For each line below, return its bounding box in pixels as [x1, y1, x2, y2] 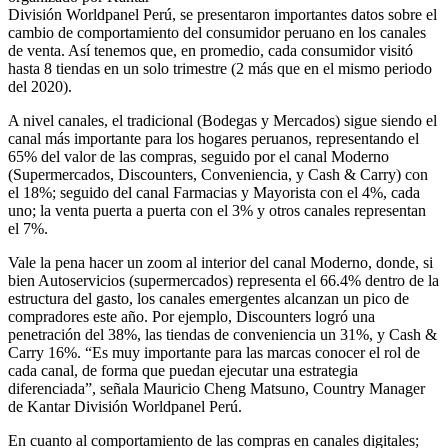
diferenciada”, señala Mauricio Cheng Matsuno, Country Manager [8, 380, 425, 398]
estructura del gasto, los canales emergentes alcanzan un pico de [8, 290, 409, 308]
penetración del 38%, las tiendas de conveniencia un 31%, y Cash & [8, 326, 437, 344]
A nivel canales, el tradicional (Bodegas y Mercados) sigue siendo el [8, 112, 437, 130]
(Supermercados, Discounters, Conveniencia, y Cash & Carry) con [8, 166, 428, 184]
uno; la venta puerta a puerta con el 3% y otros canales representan [8, 202, 426, 220]
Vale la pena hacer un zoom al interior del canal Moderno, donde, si [8, 254, 433, 272]
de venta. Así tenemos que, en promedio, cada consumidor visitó [8, 42, 413, 60]
